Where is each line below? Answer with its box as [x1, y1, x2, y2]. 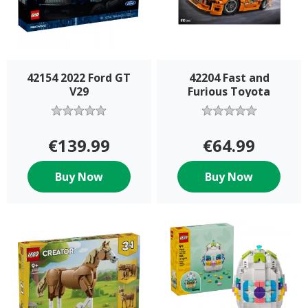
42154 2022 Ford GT [27, 69, 131, 85]
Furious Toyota [188, 83, 271, 99]
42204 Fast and [188, 69, 269, 85]
